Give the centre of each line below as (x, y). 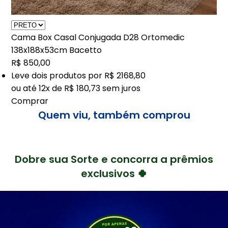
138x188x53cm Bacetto (57, 50)
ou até (25, 88)
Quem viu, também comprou (114, 115)
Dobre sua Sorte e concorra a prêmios (114, 159)
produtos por (75, 75)
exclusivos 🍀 (114, 173)
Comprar (30, 101)
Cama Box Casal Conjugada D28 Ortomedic (98, 37)
